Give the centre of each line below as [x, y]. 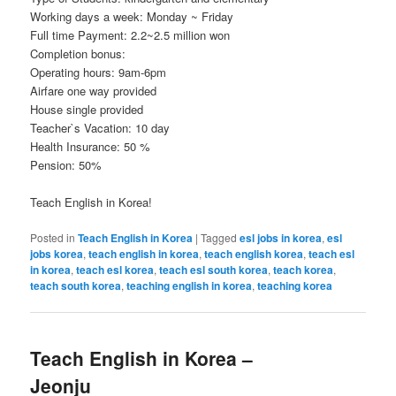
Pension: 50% [66, 164]
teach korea [304, 270]
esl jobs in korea [281, 238]
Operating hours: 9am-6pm [99, 72]
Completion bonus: [78, 53]
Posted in [53, 238]
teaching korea [295, 286]
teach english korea [254, 254]
